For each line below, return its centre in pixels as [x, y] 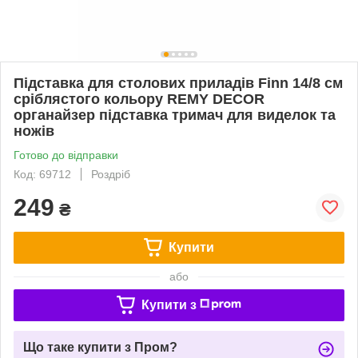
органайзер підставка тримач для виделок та [175, 115]
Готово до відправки [66, 155]
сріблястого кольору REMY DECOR [139, 99]
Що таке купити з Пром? [100, 347]
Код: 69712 [42, 174]
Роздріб [111, 174]
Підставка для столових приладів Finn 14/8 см [178, 83]
